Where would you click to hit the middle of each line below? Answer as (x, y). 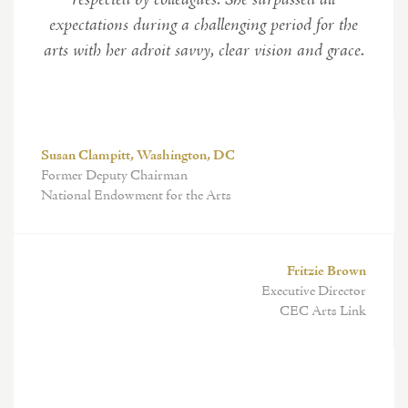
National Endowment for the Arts (136, 196)
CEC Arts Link (323, 311)
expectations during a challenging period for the (204, 25)
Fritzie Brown (326, 271)
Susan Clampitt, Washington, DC (138, 156)
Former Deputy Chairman (114, 176)
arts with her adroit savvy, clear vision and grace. (204, 51)
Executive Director (314, 291)
